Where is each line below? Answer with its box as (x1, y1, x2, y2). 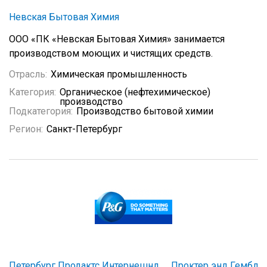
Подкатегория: (9, 105, 73, 117)
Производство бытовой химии (76, 105, 213, 117)
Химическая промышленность (51, 69, 187, 80)
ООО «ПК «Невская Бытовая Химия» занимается (9, 33, 225, 45)
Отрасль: (9, 69, 47, 80)
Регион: (9, 123, 43, 135)
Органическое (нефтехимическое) (60, 86, 210, 98)
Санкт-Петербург (46, 123, 122, 135)
